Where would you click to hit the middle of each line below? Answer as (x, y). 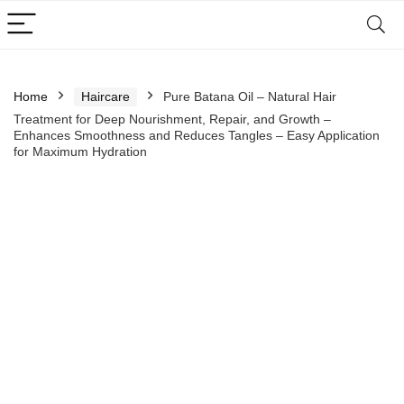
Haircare (106, 96)
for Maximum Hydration (80, 151)
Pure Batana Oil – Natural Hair (250, 96)
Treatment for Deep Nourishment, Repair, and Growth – (172, 119)
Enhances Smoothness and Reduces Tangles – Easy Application (197, 135)
